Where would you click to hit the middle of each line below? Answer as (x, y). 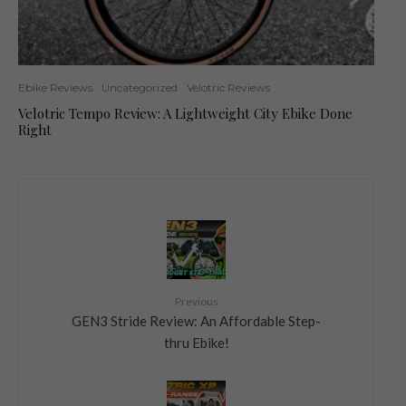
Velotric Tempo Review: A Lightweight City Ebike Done (185, 113)
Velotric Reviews (228, 87)
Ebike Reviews (55, 87)
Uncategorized (140, 87)
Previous (196, 301)
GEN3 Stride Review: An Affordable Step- (196, 320)
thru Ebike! (196, 342)
